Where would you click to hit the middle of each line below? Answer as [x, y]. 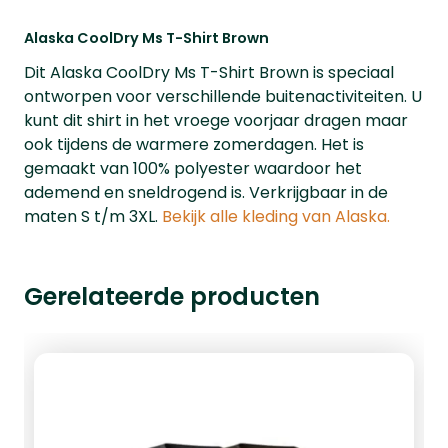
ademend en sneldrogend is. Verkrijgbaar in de [206, 192]
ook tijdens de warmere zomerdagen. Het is [194, 144]
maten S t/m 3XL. [93, 216]
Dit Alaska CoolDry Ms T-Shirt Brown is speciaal [209, 72]
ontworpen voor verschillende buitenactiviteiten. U [223, 96]
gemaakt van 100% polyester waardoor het [193, 168]
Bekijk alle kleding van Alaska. [276, 216]
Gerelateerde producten [172, 296]
